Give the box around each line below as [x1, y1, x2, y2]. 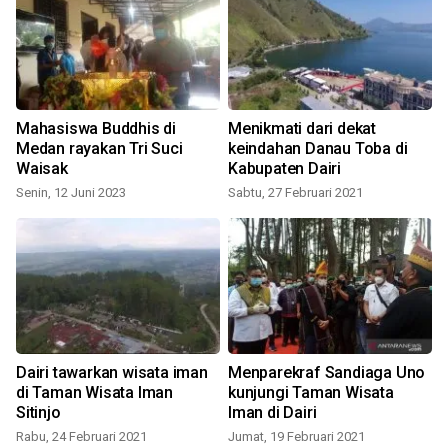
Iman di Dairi [228, 403, 317, 423]
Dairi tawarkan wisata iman [16, 363, 208, 383]
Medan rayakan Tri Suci [16, 139, 69, 159]
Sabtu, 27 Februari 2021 [228, 185, 363, 201]
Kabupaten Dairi [228, 159, 341, 179]
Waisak [16, 159, 68, 179]
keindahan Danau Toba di [228, 139, 408, 159]
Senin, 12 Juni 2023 [16, 185, 126, 201]
